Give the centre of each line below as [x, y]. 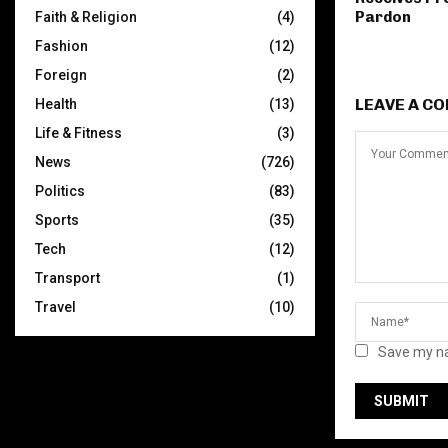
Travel [55, 307]
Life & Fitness [78, 133]
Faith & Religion [86, 17]
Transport [67, 278]
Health [56, 104]
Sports [57, 220]
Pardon [383, 17]
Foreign [61, 75]
